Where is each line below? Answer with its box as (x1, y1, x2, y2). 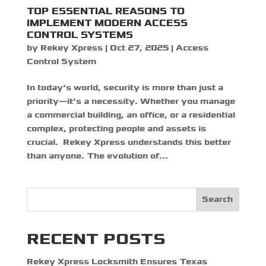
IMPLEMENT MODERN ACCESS (26, 17, 188, 28)
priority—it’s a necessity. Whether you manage (26, 96, 235, 106)
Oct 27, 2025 (109, 42, 169, 53)
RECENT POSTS (26, 229, 166, 248)
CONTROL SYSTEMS (26, 28, 133, 40)
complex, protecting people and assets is (26, 123, 206, 134)
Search (202, 194, 233, 205)
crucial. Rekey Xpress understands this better (26, 137, 231, 147)
